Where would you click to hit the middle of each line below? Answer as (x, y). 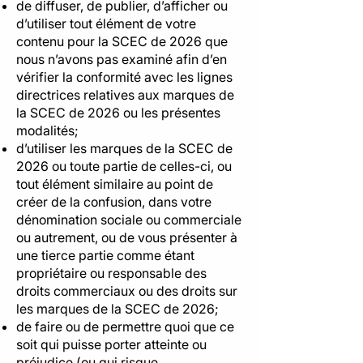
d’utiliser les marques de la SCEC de (124, 148)
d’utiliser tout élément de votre (106, 23)
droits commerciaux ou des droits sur (127, 291)
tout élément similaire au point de (115, 184)
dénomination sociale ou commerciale (129, 220)
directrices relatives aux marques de (125, 95)
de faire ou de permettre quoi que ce (125, 327)
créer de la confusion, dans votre (114, 202)
